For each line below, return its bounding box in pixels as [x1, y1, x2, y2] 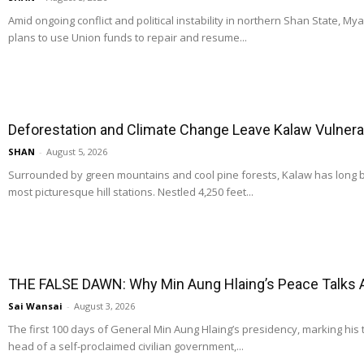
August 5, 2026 [46, 145, 107, 158]
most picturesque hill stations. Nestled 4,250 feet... [8, 184, 253, 200]
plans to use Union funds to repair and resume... [8, 30, 247, 45]
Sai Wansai [8, 300, 63, 313]
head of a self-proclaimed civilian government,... [8, 339, 244, 354]
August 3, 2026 [74, 300, 135, 313]
